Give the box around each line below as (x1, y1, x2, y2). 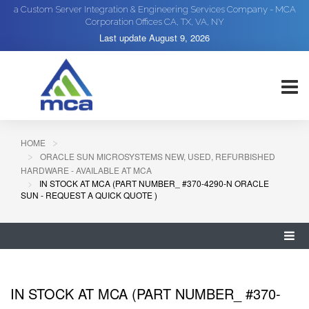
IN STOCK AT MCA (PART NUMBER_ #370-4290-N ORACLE (39, 177, 269, 189)
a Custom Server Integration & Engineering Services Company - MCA (13, 4, 296, 14)
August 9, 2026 (149, 31, 210, 44)
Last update (99, 31, 149, 44)
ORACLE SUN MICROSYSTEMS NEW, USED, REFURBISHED (40, 150, 275, 162)
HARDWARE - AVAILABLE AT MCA (21, 164, 152, 176)
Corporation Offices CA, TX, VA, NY (85, 17, 224, 27)
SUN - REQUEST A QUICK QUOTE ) (21, 189, 157, 201)
